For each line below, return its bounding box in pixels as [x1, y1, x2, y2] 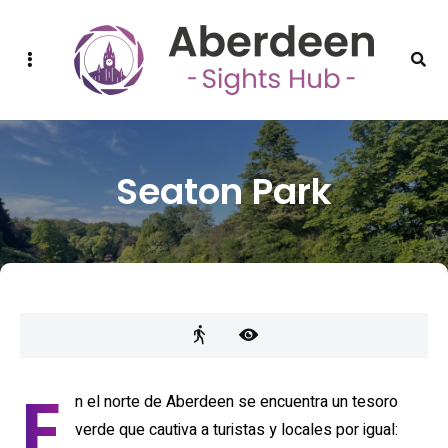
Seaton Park [116, 166, 332, 217]
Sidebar [26, 39, 79, 63]
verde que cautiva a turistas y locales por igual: [75, 418, 398, 442]
